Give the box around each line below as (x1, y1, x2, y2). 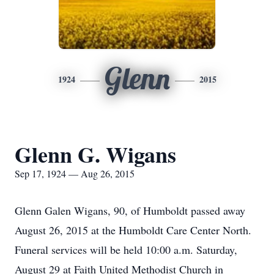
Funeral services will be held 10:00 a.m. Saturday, (15, 242, 237, 257)
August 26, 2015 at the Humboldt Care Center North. (15, 223, 251, 237)
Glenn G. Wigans (15, 138, 176, 170)
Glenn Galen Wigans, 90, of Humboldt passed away (15, 203, 245, 218)
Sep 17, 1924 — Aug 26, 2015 (15, 167, 135, 180)
